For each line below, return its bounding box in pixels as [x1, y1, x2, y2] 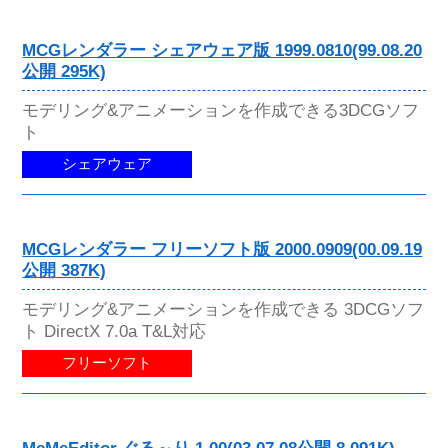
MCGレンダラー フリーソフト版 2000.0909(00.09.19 [22, 240, 423, 260]
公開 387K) [22, 261, 107, 281]
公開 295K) [22, 61, 107, 81]
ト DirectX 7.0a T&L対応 [22, 321, 207, 342]
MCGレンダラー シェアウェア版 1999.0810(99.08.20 [22, 40, 423, 60]
